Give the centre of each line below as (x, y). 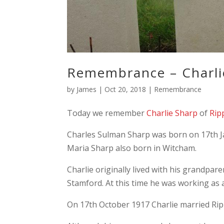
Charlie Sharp (172, 113)
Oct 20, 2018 (125, 89)
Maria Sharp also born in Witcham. (132, 148)
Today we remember (107, 113)
